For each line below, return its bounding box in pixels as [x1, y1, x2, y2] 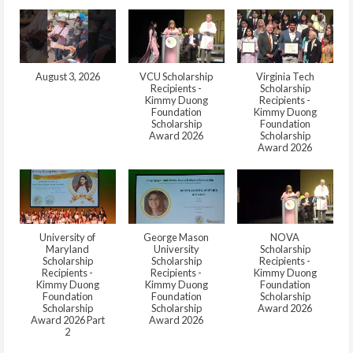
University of [39, 230, 96, 243]
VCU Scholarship [139, 70, 214, 84]
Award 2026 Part [30, 313, 105, 326]
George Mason [143, 230, 210, 243]
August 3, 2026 [35, 70, 100, 84]
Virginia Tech [255, 70, 314, 84]
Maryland [46, 242, 90, 255]
